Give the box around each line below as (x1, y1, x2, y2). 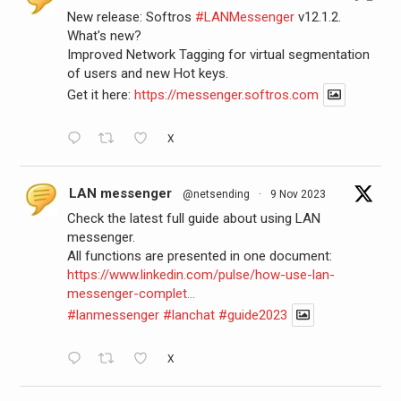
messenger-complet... (66, 286, 195, 303)
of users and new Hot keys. (66, 65, 228, 82)
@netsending (182, 188, 250, 201)
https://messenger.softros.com (133, 87, 319, 104)
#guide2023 (218, 307, 287, 324)
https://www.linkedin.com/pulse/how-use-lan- (66, 267, 335, 284)
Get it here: (66, 87, 134, 104)
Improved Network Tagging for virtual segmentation (66, 47, 370, 64)
